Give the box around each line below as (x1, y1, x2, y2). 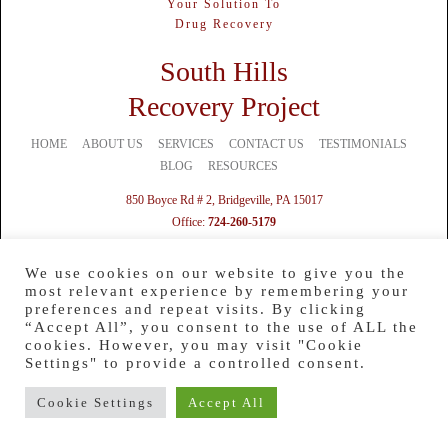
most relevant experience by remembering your (25, 283, 409, 299)
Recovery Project (128, 91, 320, 123)
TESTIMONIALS (319, 137, 407, 152)
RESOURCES (208, 159, 278, 174)
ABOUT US (82, 137, 143, 152)
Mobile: (170, 237, 210, 252)
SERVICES (158, 137, 214, 152)
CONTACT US (229, 137, 304, 152)
